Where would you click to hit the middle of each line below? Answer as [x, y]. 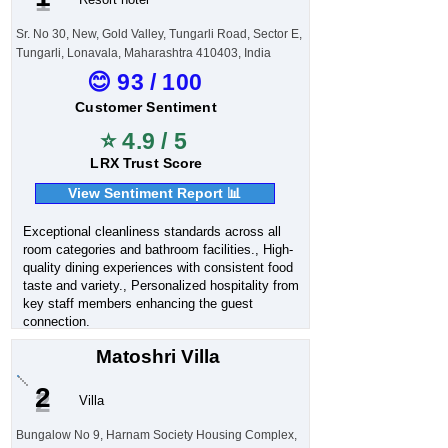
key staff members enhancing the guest [137, 303]
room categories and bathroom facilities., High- [157, 249]
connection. [56, 321]
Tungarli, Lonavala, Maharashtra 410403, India [143, 53]
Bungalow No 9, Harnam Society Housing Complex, [156, 435]
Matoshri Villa [157, 356]
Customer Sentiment [146, 107]
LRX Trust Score [146, 163]
